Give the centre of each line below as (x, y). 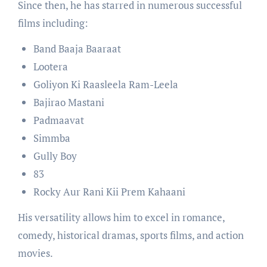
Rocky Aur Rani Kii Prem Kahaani (109, 192)
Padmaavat (58, 120)
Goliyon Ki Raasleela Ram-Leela (105, 85)
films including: (53, 23)
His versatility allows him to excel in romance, (121, 218)
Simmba (52, 138)
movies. (35, 253)
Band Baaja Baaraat (77, 49)
